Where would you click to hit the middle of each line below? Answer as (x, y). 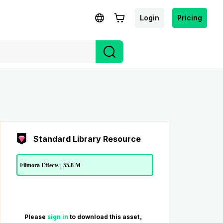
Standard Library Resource (87, 139)
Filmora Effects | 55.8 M (50, 165)
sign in (58, 217)
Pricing (190, 17)
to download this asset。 (107, 217)
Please (36, 217)
